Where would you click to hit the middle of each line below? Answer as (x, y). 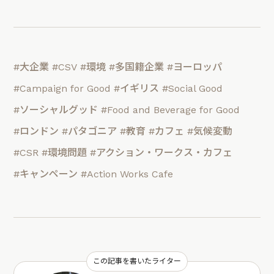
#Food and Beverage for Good (171, 110)
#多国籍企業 (137, 67)
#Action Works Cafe (127, 174)
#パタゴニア (90, 131)
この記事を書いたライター (137, 261)
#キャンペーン (46, 174)
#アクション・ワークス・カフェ (161, 153)
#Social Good (193, 89)
